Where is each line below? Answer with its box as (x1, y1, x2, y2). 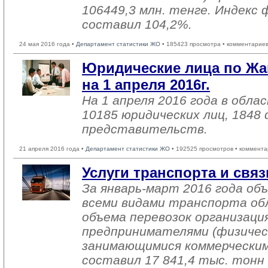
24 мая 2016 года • (19, 41, 76, 47)
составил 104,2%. (82, 17, 192, 31)
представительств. (82, 122, 208, 136)
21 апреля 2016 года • (19, 145, 86, 152)
